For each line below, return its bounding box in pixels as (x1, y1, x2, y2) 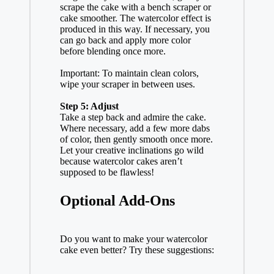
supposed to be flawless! (59, 166, 154, 177)
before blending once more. (59, 45, 166, 56)
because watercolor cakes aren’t (59, 155, 182, 166)
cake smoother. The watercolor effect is (59, 12, 211, 23)
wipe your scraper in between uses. (59, 78, 195, 89)
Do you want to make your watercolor (59, 233, 207, 244)
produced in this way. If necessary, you (59, 23, 210, 34)
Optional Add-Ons (59, 192, 175, 209)
